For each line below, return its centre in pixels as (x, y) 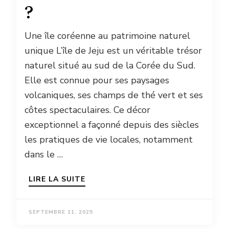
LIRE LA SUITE (57, 179)
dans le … (44, 154)
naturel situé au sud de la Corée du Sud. (110, 65)
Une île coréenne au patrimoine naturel (107, 36)
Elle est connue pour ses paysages (97, 80)
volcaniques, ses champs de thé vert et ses (114, 95)
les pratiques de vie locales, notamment (109, 139)
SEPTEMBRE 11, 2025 (61, 212)
